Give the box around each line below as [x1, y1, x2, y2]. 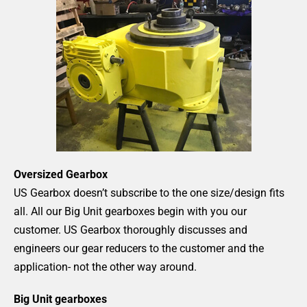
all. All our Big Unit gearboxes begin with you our [14, 204, 247, 218]
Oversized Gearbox [14, 167, 108, 181]
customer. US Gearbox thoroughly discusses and [14, 223, 247, 236]
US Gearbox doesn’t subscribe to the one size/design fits [14, 186, 284, 199]
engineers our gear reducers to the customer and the [14, 241, 264, 255]
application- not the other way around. [14, 260, 197, 273]
